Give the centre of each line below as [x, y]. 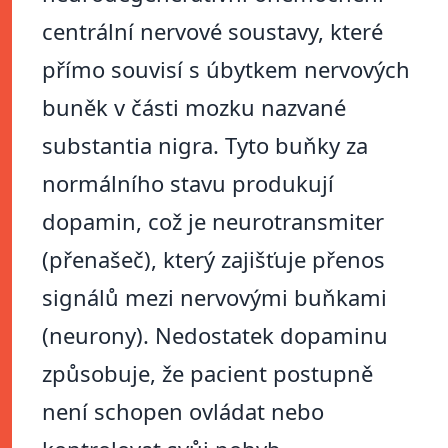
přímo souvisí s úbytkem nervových [226, 69]
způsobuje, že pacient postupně [207, 373]
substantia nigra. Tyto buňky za [205, 145]
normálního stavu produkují [188, 183]
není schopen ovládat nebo [183, 411]
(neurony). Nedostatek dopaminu [215, 335]
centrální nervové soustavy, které [212, 31]
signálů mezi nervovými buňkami [214, 297]
